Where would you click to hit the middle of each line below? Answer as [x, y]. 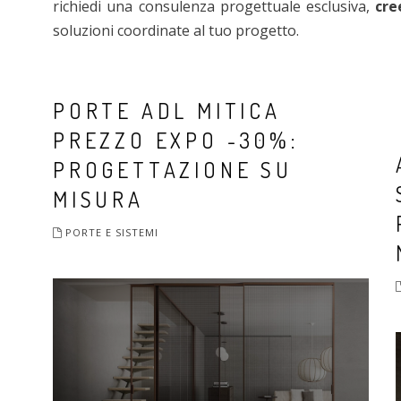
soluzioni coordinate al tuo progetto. [176, 30]
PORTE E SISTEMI [112, 232]
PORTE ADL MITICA [167, 111]
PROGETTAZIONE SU [173, 170]
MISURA [98, 199]
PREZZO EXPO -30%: [176, 140]
